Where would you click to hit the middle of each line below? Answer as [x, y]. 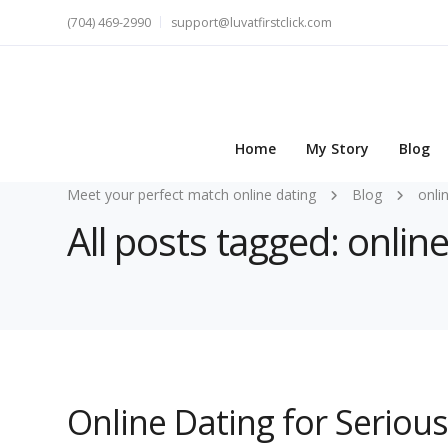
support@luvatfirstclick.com [251, 22]
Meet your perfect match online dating [191, 194]
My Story [337, 149]
